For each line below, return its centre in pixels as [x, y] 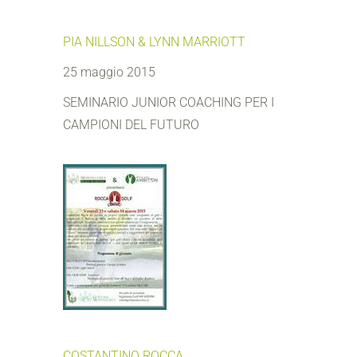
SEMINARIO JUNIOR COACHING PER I [169, 102]
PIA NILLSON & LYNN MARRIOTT [154, 42]
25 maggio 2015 [109, 72]
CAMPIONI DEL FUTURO [131, 125]
